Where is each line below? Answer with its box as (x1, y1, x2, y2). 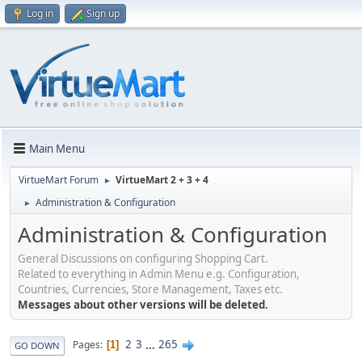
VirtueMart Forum (19, 173, 99, 187)
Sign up (86, 6, 120, 20)
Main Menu (29, 141, 85, 156)
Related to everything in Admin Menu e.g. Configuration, (18, 266, 300, 281)
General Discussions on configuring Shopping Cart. (18, 250, 268, 266)
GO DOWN (15, 339, 60, 351)
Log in (27, 6, 53, 20)
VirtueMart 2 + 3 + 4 (116, 173, 208, 187)
